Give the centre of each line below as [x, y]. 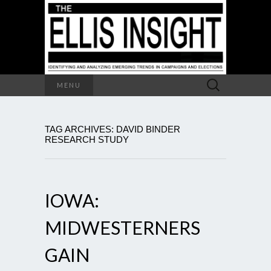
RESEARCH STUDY [87, 139]
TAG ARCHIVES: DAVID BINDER [113, 129]
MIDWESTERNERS [122, 227]
